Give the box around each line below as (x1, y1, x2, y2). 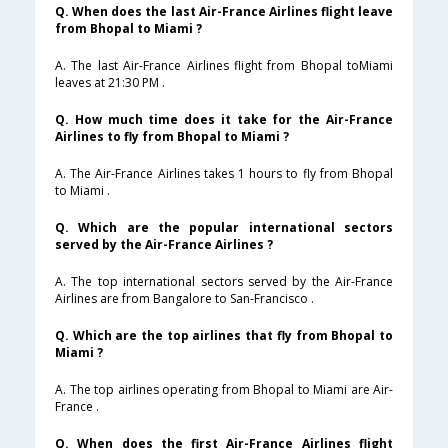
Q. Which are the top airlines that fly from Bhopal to (55, 327, 393, 345)
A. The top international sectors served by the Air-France (55, 273, 393, 291)
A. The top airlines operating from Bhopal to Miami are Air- (55, 381, 393, 399)
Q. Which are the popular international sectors (55, 219, 393, 237)
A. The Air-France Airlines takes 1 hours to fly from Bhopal (55, 165, 393, 183)
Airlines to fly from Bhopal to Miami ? (55, 128, 289, 146)
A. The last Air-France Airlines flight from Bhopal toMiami (55, 57, 393, 75)
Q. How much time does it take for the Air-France (55, 111, 393, 129)
